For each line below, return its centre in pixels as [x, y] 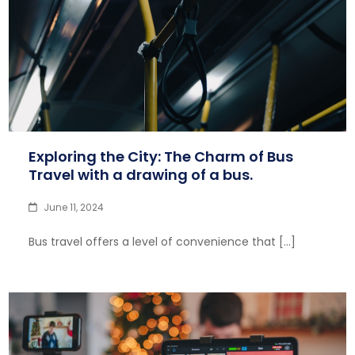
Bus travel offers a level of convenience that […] [162, 242]
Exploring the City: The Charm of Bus [161, 157]
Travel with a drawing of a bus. [141, 175]
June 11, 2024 [74, 207]
